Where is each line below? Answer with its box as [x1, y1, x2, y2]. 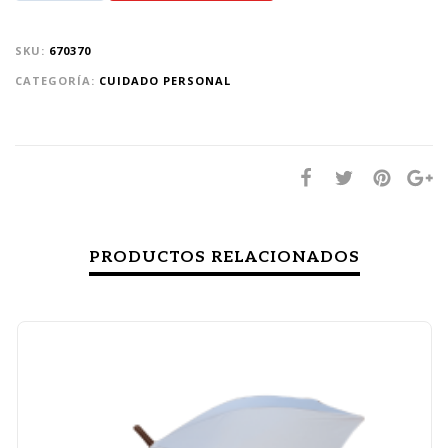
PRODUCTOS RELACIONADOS [88, 248, 360, 268]
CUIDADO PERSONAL [99, 73, 231, 89]
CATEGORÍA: [15, 73, 99, 89]
